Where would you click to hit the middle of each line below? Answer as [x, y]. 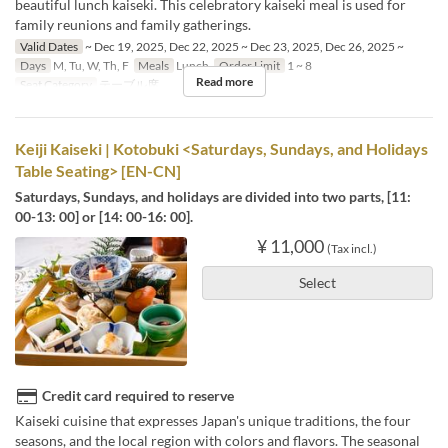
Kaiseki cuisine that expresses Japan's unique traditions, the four [213, 420]
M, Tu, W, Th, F [89, 66]
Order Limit [249, 66]
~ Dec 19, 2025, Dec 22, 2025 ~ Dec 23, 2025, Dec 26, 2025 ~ [243, 47]
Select [317, 283]
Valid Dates [48, 47]
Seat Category [55, 85]
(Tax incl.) [352, 249]
